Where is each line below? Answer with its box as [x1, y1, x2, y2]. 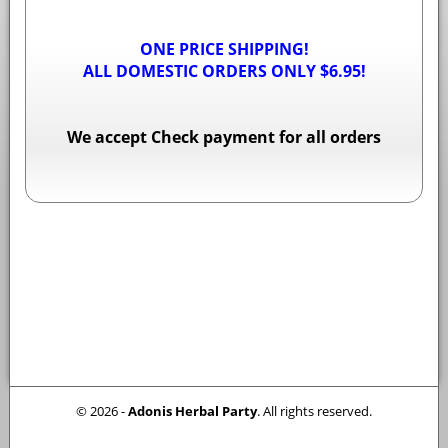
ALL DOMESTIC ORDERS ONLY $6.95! [82, 60, 366, 83]
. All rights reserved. [257, 402, 372, 421]
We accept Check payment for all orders [67, 126, 381, 149]
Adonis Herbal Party [128, 402, 257, 421]
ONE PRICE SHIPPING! [139, 38, 309, 61]
